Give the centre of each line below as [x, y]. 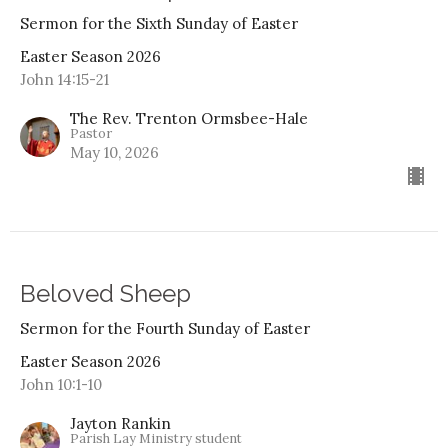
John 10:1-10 [61, 384]
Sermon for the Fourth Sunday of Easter [165, 328]
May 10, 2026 [114, 152]
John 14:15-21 [64, 79]
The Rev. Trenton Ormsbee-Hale [189, 118]
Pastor [91, 133]
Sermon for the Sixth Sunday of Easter [159, 23]
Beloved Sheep [105, 293]
